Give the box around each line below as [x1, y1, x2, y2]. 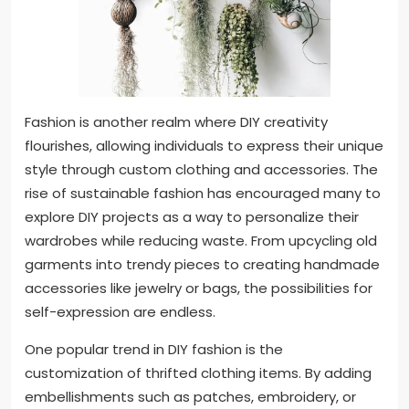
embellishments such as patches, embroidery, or [25, 387, 356, 407]
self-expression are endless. [25, 302, 215, 322]
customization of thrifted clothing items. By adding [25, 363, 372, 383]
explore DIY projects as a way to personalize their [25, 207, 359, 227]
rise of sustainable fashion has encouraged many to [25, 184, 381, 204]
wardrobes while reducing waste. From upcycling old [25, 231, 377, 251]
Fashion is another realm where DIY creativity [25, 112, 328, 132]
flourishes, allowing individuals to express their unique [25, 136, 383, 156]
